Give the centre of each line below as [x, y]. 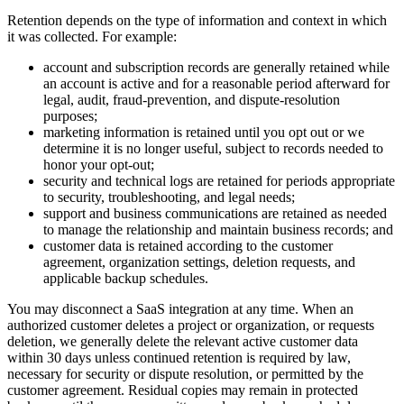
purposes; [70, 116]
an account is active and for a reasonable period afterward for [216, 84]
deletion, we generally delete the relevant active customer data [183, 342]
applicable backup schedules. [126, 279]
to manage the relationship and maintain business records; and [218, 230]
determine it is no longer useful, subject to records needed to [213, 149]
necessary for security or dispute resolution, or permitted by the [185, 374]
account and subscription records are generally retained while [216, 68]
